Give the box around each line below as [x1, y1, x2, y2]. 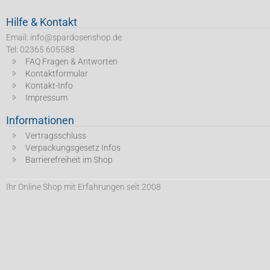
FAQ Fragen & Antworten [25, 57, 118, 66]
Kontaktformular [25, 69, 88, 78]
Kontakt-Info [25, 81, 73, 90]
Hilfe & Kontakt [6, 16, 77, 28]
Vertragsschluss [25, 131, 86, 140]
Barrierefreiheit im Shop [25, 155, 113, 165]
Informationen [6, 114, 74, 127]
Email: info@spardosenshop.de [6, 33, 122, 42]
